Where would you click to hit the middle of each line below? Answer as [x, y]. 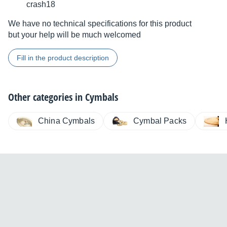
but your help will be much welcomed [74, 35]
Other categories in [47, 97]
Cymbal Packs [160, 121]
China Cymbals [67, 121]
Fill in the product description [63, 58]
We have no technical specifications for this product [100, 24]
